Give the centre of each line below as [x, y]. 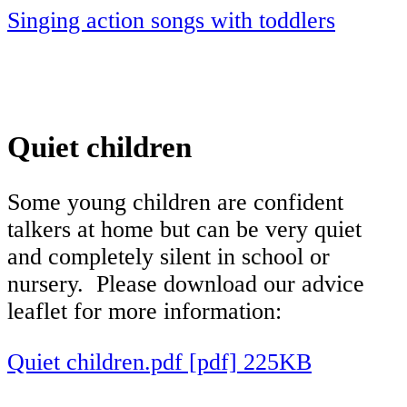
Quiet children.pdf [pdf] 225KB [159, 362]
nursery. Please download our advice [186, 284]
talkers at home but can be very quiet [184, 230]
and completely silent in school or [169, 257]
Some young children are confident [175, 203]
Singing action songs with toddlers [171, 21]
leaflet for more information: [144, 312]
